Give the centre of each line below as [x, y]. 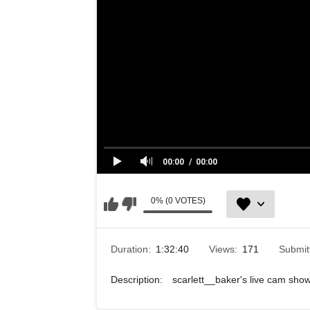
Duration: [132, 249]
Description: [138, 280]
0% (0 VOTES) [178, 201]
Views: [225, 249]
